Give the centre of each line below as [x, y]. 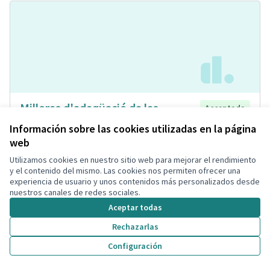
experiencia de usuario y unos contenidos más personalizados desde [135, 181]
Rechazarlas [135, 227]
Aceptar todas [135, 207]
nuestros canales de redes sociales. [75, 192]
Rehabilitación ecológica [109, 153]
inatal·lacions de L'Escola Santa [100, 123]
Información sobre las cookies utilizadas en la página [133, 129]
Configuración [135, 246]
